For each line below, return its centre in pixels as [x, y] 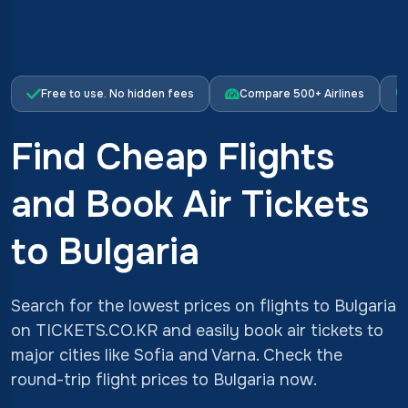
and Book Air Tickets [190, 204]
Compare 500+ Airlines [302, 94]
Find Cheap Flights [173, 157]
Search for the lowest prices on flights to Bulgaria [204, 306]
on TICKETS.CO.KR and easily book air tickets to [197, 331]
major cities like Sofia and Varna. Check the [177, 355]
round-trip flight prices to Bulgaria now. [164, 380]
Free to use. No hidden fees [117, 94]
